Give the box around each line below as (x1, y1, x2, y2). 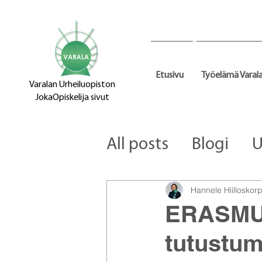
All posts (106, 136, 168, 154)
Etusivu (156, 71, 184, 80)
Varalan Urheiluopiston (29, 80, 115, 89)
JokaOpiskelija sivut (35, 93, 109, 102)
